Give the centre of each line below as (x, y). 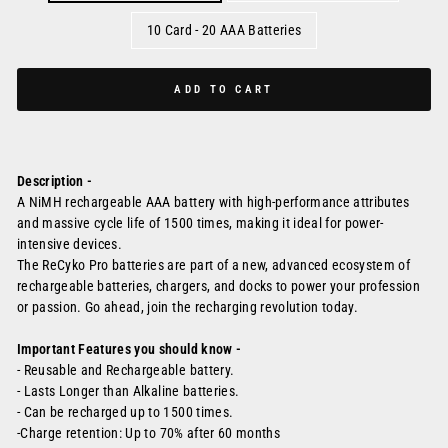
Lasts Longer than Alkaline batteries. (131, 391)
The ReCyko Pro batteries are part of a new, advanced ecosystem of (214, 265)
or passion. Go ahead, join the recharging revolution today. (188, 307)
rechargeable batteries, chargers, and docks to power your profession (219, 286)
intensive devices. (70, 244)
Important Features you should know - (131, 349)
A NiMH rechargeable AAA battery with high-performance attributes (213, 202)
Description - (56, 181)
